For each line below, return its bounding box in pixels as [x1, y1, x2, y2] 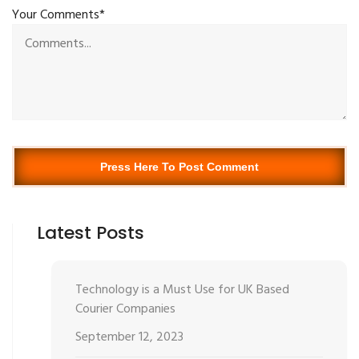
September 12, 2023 [75, 327, 184, 349]
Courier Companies [75, 298, 175, 320]
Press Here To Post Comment [100, 159, 259, 173]
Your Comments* [12, 4, 105, 26]
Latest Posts [37, 220, 144, 245]
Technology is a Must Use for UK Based [75, 279, 289, 301]
